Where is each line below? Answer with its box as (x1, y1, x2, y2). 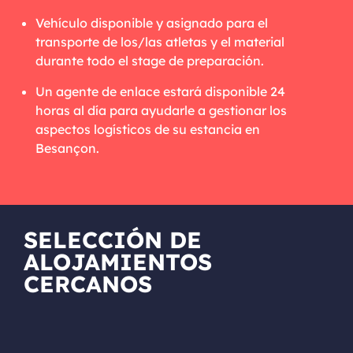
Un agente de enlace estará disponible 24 (35, 84, 285, 100)
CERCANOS (24, 269, 152, 299)
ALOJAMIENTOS (24, 247, 212, 277)
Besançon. (35, 140, 99, 157)
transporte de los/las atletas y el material (35, 34, 284, 50)
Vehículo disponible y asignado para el (35, 15, 268, 32)
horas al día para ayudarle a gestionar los (35, 102, 287, 119)
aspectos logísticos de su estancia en (35, 121, 260, 138)
